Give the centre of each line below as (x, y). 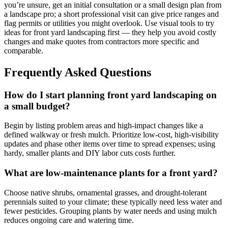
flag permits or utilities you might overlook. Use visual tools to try (109, 23)
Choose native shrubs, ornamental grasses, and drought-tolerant (105, 192)
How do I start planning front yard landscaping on (110, 95)
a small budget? (37, 106)
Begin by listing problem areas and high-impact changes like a (104, 126)
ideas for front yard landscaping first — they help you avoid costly (110, 32)
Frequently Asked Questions (78, 72)
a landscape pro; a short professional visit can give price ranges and (111, 14)
